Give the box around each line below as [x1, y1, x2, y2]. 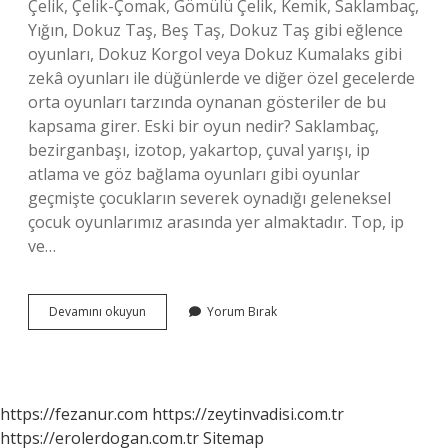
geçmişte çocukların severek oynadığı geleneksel [28, 187, 391, 209]
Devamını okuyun [49, 303, 146, 320]
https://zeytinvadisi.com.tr [152, 403, 344, 425]
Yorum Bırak [207, 303, 277, 320]
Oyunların [145, 320, 200, 337]
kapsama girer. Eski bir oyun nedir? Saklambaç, [28, 115, 379, 137]
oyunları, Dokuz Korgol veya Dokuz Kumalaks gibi [28, 43, 402, 65]
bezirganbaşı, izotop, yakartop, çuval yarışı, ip [28, 139, 370, 161]
